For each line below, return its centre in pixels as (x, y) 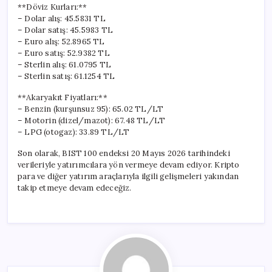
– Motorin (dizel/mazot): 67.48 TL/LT (92, 120)
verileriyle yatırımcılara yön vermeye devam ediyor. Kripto (129, 165)
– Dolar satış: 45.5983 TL (65, 30)
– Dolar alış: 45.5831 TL (62, 18)
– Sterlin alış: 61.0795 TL (65, 64)
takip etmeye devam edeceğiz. (75, 188)
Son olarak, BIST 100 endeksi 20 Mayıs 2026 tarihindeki (124, 153)
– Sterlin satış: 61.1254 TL (66, 76)
